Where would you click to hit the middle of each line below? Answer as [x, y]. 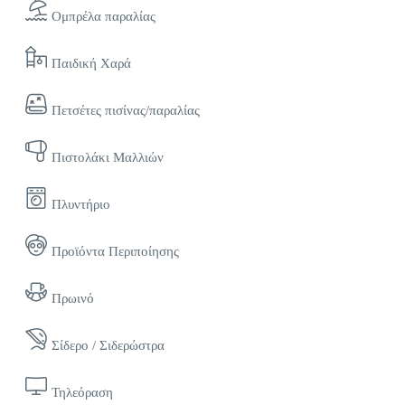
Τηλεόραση [82, 393]
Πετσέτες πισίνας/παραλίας [126, 111]
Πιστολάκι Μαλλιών [108, 158]
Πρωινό [73, 299]
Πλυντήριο [81, 205]
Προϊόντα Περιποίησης [115, 252]
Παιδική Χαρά [91, 64]
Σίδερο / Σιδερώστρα [108, 346]
